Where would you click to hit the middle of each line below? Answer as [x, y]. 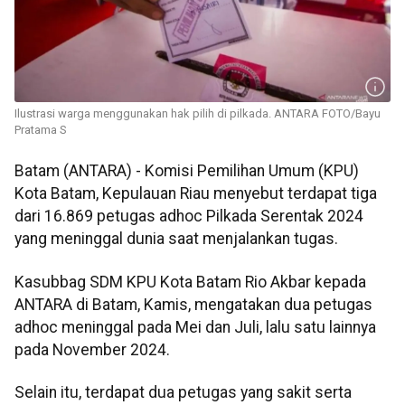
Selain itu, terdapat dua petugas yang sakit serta [183, 393]
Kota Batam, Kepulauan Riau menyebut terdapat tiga [196, 194]
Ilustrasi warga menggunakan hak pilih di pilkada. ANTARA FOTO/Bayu [198, 114]
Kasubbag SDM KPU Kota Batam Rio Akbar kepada [190, 282]
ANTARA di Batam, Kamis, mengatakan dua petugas [193, 304]
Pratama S [41, 130]
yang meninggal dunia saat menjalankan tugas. [176, 239]
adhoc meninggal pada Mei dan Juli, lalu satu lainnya [195, 327]
